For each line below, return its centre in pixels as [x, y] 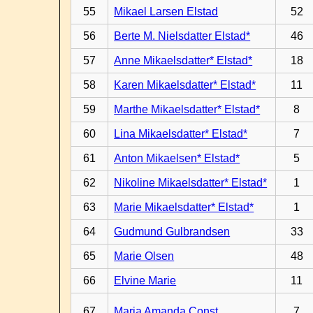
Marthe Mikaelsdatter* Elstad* [187, 109]
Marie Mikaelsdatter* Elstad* [184, 207]
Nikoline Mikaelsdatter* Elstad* [191, 183]
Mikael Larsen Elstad [166, 12]
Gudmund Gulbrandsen [172, 232]
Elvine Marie [145, 281]
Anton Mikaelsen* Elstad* [177, 158]
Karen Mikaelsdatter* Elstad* [185, 85]
